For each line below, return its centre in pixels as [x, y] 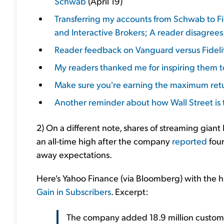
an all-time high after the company [104, 141]
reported [189, 141]
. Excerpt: [130, 191]
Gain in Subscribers [74, 191]
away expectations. [74, 154]
